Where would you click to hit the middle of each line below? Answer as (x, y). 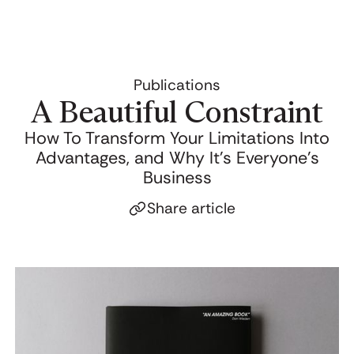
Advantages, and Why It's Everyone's (177, 158)
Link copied (188, 247)
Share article (192, 209)
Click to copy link (208, 228)
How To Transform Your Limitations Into (177, 138)
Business (177, 177)
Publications (177, 85)
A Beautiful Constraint (177, 111)
